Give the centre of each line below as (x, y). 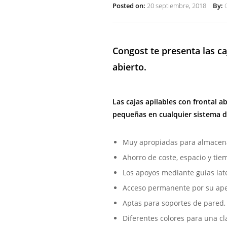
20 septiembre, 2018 (176, 6)
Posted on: (129, 6)
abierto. (129, 67)
